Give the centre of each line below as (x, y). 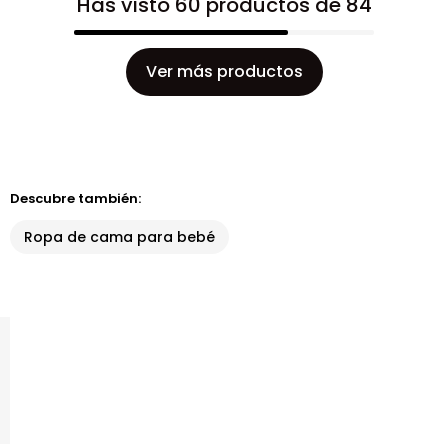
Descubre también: (75, 198)
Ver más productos (224, 71)
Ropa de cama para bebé (119, 237)
